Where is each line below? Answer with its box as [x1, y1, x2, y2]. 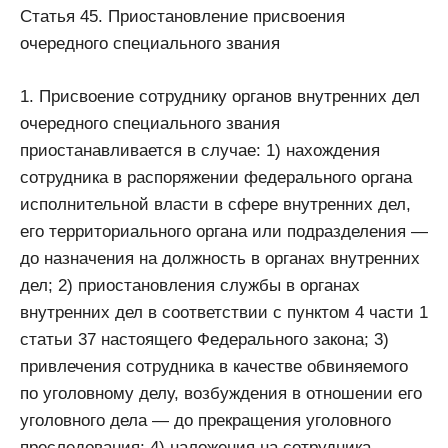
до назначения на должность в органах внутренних [20, 248, 420, 268]
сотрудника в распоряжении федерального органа [20, 167, 412, 187]
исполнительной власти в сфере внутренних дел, [20, 194, 411, 214]
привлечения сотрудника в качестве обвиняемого [20, 356, 408, 376]
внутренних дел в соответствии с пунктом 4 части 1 [20, 302, 428, 322]
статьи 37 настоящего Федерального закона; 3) [20, 329, 389, 349]
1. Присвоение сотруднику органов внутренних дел [20, 86, 420, 106]
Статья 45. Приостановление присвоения [20, 7, 345, 27]
